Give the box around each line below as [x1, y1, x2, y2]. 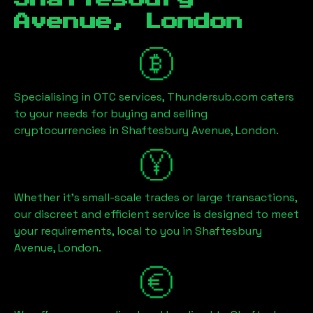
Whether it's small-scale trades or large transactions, [14, 189, 297, 205]
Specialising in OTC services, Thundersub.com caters [14, 89, 294, 104]
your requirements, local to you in [14, 223, 195, 238]
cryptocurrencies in [14, 122, 122, 138]
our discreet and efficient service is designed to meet [14, 206, 299, 221]
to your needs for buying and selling [14, 105, 208, 121]
